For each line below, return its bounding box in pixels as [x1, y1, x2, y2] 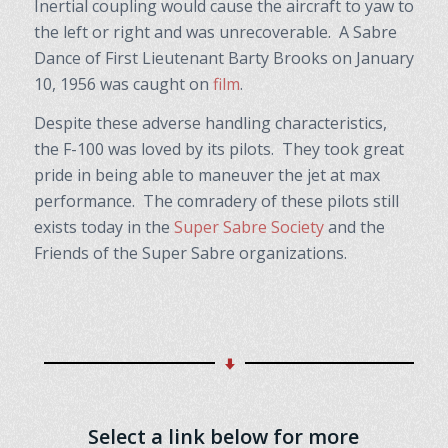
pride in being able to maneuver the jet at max [33, 164, 380, 187]
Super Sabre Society [173, 216, 324, 239]
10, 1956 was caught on [33, 72, 213, 95]
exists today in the [33, 216, 174, 239]
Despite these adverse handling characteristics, [33, 112, 387, 135]
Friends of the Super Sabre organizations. [33, 242, 347, 265]
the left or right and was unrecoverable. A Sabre [33, 20, 397, 43]
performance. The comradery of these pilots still [33, 190, 399, 213]
